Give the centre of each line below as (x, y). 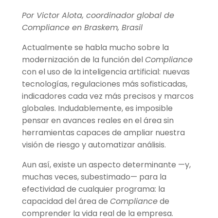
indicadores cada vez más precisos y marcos (108, 96)
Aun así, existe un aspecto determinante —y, (106, 165)
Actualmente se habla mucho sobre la (95, 48)
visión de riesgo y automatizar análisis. (94, 145)
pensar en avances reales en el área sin (98, 121)
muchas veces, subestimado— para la (94, 177)
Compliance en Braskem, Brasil (82, 28)
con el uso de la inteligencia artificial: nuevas (106, 72)
